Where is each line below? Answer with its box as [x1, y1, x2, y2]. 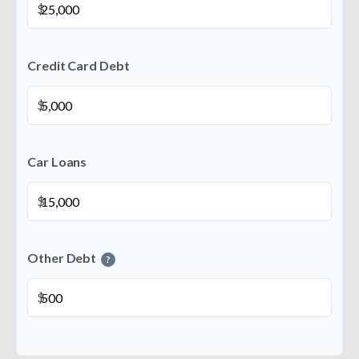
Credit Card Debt [27, 58, 130, 74]
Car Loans [27, 154, 87, 170]
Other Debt [27, 250, 97, 266]
